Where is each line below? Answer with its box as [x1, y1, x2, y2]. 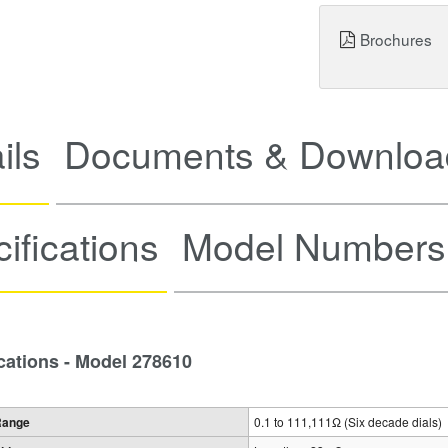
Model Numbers [182, 219, 446, 273]
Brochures [360, 28, 433, 50]
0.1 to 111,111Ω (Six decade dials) [254, 413, 442, 431]
